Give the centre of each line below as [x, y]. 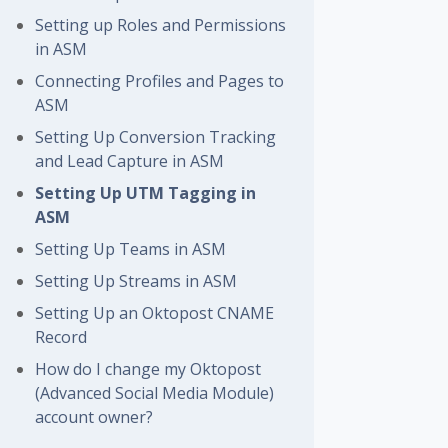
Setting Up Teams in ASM [131, 249]
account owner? [94, 417]
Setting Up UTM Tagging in [146, 193]
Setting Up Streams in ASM [136, 281]
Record [61, 337]
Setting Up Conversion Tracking [156, 137]
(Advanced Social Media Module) [155, 393]
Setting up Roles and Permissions [161, 25]
